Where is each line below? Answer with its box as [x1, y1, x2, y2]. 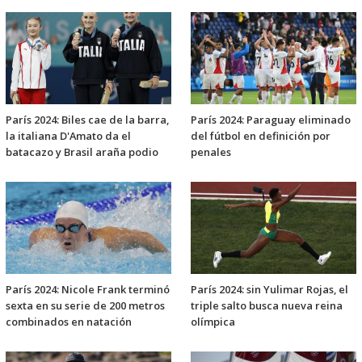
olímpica [191, 314, 235, 330]
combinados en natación [6, 314, 132, 330]
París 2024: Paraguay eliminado [191, 112, 351, 128]
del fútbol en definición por [191, 128, 330, 144]
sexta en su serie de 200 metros [6, 298, 165, 314]
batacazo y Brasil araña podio [6, 145, 158, 160]
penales [191, 145, 231, 160]
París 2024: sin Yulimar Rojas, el [191, 282, 348, 297]
